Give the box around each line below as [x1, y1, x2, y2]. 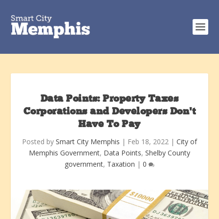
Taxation [107, 159, 135, 169]
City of [176, 137, 197, 146]
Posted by [22, 137, 56, 146]
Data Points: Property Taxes [40, 94, 179, 104]
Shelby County [145, 148, 190, 157]
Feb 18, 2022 [128, 137, 169, 146]
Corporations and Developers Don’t [23, 107, 196, 117]
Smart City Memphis [56, 137, 120, 146]
